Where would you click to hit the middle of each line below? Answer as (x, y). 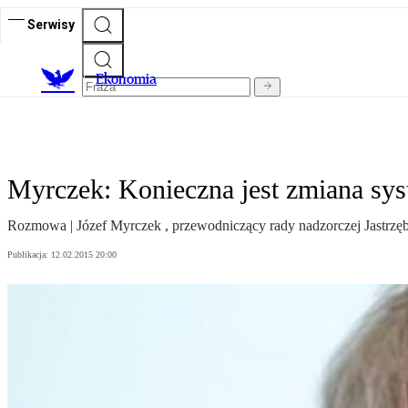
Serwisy (51, 24)
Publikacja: (29, 255)
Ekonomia (126, 79)
